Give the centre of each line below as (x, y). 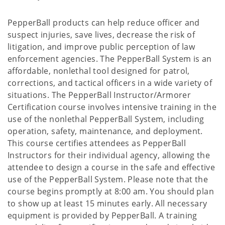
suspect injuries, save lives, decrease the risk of (101, 35)
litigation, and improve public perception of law (101, 47)
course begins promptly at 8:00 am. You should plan (111, 191)
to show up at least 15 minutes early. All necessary (107, 203)
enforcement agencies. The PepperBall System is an (110, 59)
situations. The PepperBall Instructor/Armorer (99, 95)
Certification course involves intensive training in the (112, 107)
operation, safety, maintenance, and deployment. (105, 131)
